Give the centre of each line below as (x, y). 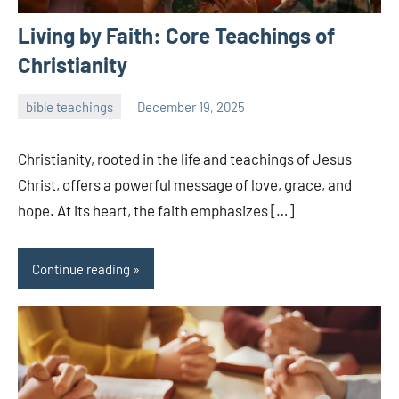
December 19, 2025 (191, 106)
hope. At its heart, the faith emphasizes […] (156, 211)
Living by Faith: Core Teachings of (176, 36)
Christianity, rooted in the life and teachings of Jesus (185, 159)
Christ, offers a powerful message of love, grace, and (185, 185)
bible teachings (69, 106)
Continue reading (81, 269)
